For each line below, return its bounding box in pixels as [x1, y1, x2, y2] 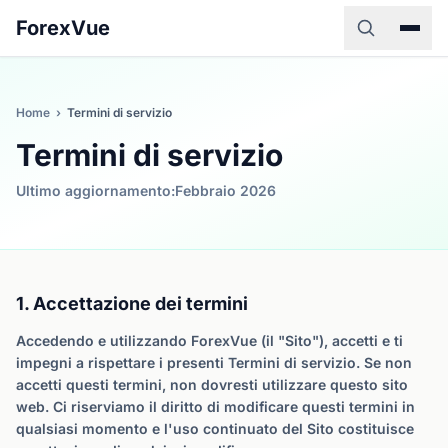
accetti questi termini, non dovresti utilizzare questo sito [16, 376, 408, 393]
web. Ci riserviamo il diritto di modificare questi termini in [16, 398, 415, 415]
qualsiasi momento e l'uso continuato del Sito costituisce [16, 420, 414, 437]
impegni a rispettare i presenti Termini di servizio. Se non [16, 354, 412, 371]
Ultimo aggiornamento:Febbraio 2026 [16, 182, 276, 199]
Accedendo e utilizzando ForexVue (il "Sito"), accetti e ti [16, 332, 403, 349]
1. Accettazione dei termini [16, 293, 248, 314]
